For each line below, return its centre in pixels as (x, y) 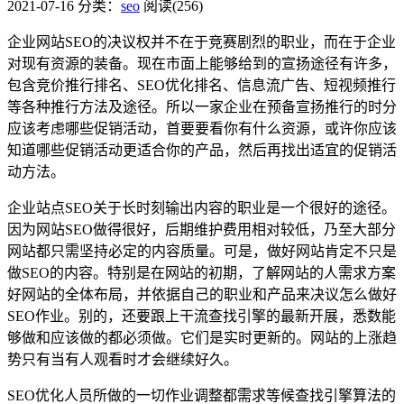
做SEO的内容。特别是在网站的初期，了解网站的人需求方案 (202, 272)
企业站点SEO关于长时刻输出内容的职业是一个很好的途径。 (202, 207)
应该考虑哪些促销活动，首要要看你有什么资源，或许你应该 (202, 128)
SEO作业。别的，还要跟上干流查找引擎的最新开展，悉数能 (202, 316)
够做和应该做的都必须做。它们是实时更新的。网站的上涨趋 (202, 337)
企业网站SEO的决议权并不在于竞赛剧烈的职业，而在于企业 (202, 41)
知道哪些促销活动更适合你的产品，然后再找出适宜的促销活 (202, 150)
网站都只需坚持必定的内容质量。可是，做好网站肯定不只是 (202, 251)
